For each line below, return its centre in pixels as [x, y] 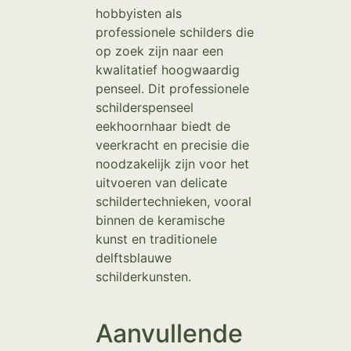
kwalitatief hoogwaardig [168, 70]
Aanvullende [169, 334]
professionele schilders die [175, 33]
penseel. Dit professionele [172, 89]
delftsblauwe [134, 258]
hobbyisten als [139, 14]
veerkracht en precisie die [172, 145]
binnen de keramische [160, 221]
